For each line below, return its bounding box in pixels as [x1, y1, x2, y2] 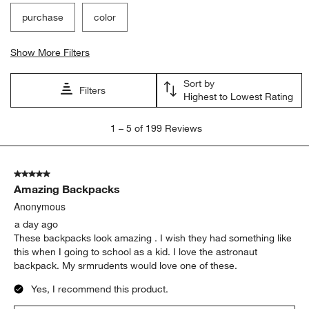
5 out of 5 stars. [14, 168, 83, 181]
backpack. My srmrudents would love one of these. [14, 259, 238, 272]
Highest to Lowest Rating [183, 90, 293, 103]
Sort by [183, 77, 215, 90]
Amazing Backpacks [14, 182, 121, 197]
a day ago [14, 218, 59, 231]
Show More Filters [10, 46, 90, 59]
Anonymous [14, 199, 66, 214]
